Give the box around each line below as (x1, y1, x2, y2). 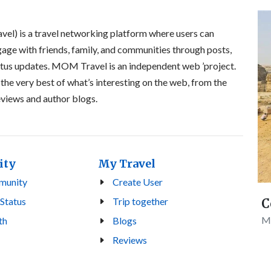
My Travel (98, 157, 155, 171)
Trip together (113, 195, 168, 207)
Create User (113, 176, 163, 188)
